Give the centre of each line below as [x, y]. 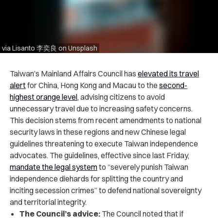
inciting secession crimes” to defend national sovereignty [106, 190]
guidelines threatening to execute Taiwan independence [104, 143]
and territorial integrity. [48, 202]
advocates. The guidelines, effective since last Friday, [100, 155]
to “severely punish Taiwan [143, 167]
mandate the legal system [54, 167]
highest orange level [44, 97]
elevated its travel [168, 73]
